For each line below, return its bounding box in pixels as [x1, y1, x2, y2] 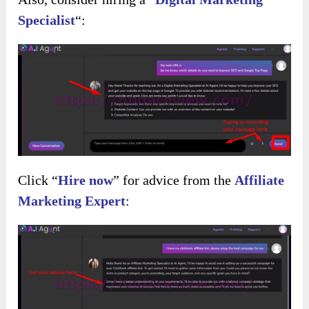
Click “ [18, 172, 59, 188]
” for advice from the [113, 172, 235, 188]
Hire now [58, 172, 114, 188]
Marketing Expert [18, 192, 126, 208]
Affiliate [235, 172, 285, 188]
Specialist [18, 12, 76, 28]
